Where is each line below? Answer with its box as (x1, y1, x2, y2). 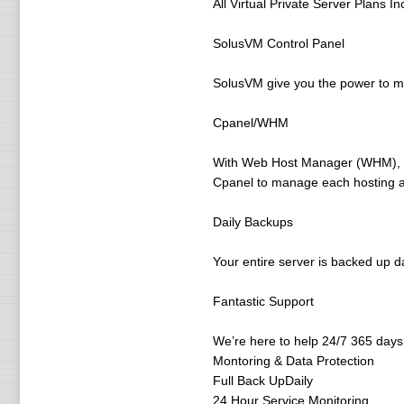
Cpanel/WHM (212, 115, 289, 130)
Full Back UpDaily (212, 373, 313, 388)
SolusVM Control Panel (212, 36, 344, 50)
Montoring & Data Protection (212, 353, 374, 368)
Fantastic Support (212, 294, 314, 308)
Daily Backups (212, 215, 293, 229)
